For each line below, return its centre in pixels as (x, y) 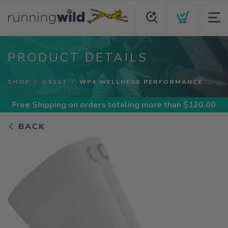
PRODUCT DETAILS (78, 58)
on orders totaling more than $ (127, 105)
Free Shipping (39, 105)
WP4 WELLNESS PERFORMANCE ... (146, 82)
